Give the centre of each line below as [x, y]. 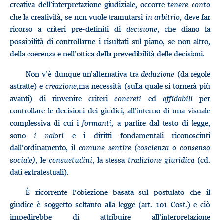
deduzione [158, 74]
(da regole [192, 74]
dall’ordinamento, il [44, 147]
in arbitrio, [164, 17]
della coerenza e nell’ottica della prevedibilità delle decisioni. [107, 54]
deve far [196, 17]
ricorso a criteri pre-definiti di [68, 29]
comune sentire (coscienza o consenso [144, 147]
